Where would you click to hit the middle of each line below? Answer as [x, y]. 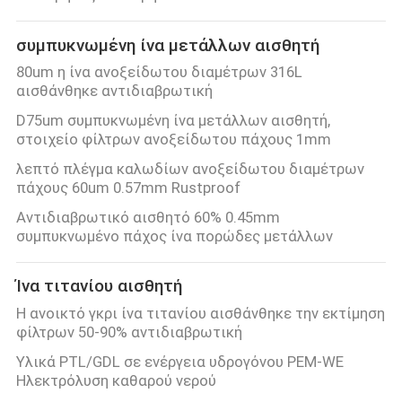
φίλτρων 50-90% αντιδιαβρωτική [129, 332]
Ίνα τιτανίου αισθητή [99, 286]
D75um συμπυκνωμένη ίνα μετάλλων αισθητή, [173, 121]
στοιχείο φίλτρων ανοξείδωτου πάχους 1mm [173, 140]
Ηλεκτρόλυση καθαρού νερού [116, 380]
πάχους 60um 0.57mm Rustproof [128, 188]
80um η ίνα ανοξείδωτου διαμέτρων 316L [159, 72]
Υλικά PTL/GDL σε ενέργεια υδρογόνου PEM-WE [179, 361]
